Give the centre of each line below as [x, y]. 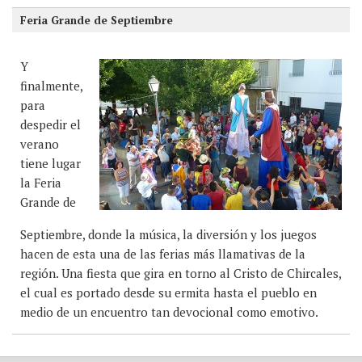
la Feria [41, 182]
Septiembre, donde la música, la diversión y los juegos [168, 234]
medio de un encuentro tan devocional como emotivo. [169, 311]
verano [40, 143]
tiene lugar [51, 163]
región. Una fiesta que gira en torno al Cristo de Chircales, [181, 273]
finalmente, [51, 85]
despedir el [51, 124]
